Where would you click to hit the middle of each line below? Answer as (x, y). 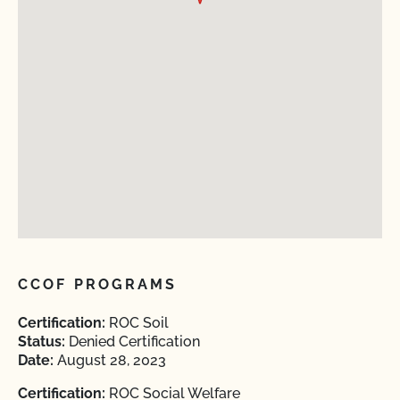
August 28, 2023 (110, 360)
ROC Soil (137, 323)
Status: (42, 342)
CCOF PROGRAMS (98, 284)
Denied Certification (133, 342)
